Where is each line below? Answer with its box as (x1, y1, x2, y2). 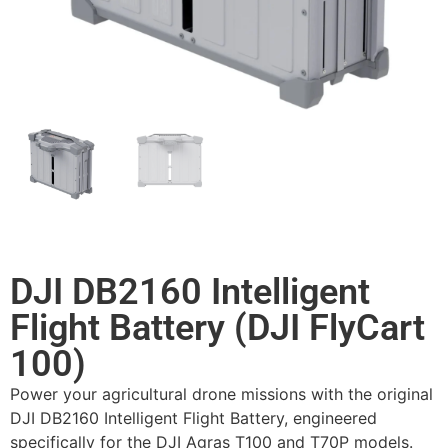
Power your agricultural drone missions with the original (10, 383, 433, 404)
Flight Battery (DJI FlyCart (10, 306, 425, 349)
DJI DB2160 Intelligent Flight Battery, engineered (10, 407, 377, 428)
